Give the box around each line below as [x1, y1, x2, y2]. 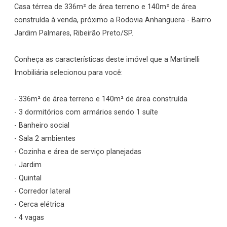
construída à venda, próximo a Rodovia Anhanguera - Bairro [14, 16, 211, 24]
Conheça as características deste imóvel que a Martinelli [14, 55, 200, 64]
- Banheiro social [14, 121, 69, 130]
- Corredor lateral [14, 187, 70, 196]
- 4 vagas [14, 213, 44, 222]
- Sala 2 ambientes [14, 134, 75, 143]
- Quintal [14, 174, 42, 182]
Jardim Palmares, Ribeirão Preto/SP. [14, 29, 133, 37]
